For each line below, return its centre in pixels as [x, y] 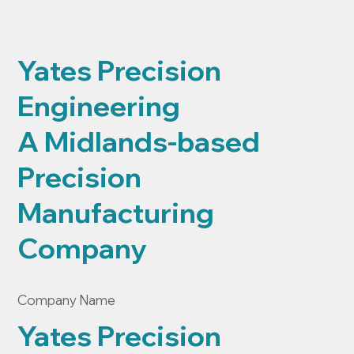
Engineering [99, 106]
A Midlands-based [139, 141]
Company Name [67, 299]
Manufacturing [116, 213]
